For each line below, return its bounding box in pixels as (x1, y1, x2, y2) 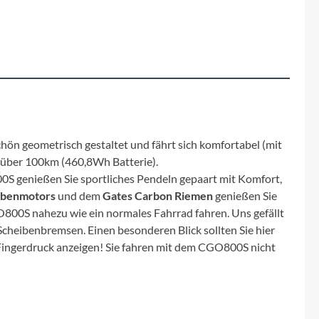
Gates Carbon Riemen (103, 188, 213, 202)
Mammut (9, 273, 70, 288)
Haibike (9, 74, 59, 89)
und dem (56, 188, 103, 202)
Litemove (9, 234, 70, 249)
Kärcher (9, 194, 61, 209)
